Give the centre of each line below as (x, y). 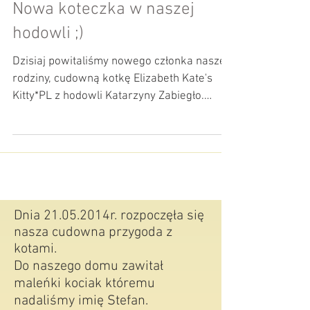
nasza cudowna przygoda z (93, 266)
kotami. (35, 282)
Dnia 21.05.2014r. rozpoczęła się (109, 249)
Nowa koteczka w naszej (103, 43)
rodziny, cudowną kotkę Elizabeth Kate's (112, 112)
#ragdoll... (37, 147)
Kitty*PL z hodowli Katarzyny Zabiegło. (108, 129)
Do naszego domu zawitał (89, 300)
